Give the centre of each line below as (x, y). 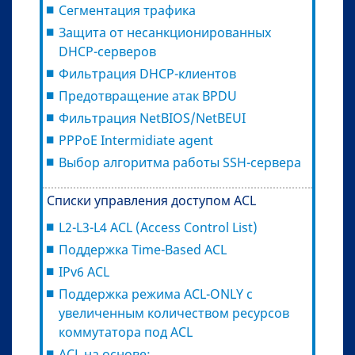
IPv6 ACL (84, 271)
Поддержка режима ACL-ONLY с (156, 294)
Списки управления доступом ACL (151, 200)
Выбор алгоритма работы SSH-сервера (180, 162)
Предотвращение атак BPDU (148, 95)
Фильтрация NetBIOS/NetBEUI (152, 118)
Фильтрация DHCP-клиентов (147, 73)
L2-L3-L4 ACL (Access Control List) (158, 227)
